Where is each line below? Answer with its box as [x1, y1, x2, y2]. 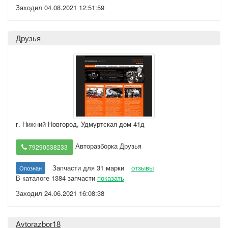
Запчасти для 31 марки [52, 163, 124, 173]
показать [97, 173, 124, 183]
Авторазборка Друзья [73, 141, 141, 151]
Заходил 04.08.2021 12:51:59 [16, 3, 104, 12]
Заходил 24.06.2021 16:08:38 [16, 188, 104, 198]
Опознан [19, 164, 42, 172]
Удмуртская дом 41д [81, 119, 145, 129]
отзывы [131, 163, 154, 173]
